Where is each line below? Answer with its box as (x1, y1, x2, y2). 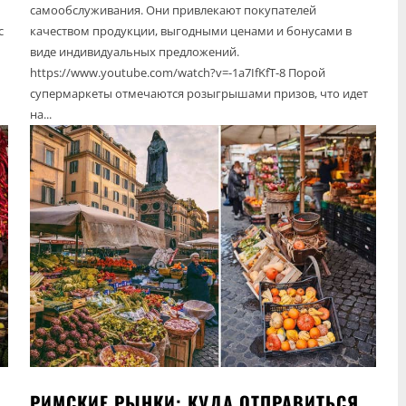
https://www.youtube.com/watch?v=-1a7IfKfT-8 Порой (30, 63, 289, 81)
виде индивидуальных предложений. (30, 43, 240, 60)
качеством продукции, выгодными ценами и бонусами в (30, 22, 353, 39)
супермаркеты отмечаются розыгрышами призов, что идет (30, 84, 369, 101)
